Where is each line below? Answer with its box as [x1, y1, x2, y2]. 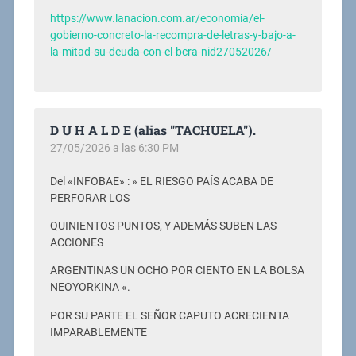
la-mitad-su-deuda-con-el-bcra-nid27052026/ [49, 44, 272, 59]
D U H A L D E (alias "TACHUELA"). [49, 121, 256, 138]
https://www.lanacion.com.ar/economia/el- [49, 11, 265, 25]
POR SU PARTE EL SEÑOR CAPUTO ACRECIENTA [49, 308, 289, 323]
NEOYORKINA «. [49, 281, 130, 295]
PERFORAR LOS [49, 191, 130, 205]
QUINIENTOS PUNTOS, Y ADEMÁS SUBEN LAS [49, 219, 277, 233]
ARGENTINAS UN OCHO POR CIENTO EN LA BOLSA [49, 264, 304, 278]
